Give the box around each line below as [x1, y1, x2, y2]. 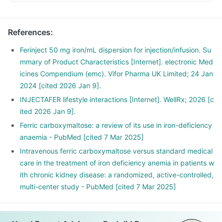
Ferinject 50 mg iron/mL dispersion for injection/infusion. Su [20, 46, 211, 54]
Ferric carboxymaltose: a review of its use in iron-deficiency [20, 121, 212, 129]
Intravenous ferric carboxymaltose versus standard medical [20, 147, 213, 155]
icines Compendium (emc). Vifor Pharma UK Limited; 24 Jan [20, 69, 213, 78]
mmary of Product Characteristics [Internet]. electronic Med [20, 57, 213, 66]
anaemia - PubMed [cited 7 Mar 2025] [20, 133, 144, 141]
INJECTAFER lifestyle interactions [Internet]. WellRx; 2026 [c [20, 95, 214, 104]
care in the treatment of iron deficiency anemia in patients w [20, 159, 214, 167]
